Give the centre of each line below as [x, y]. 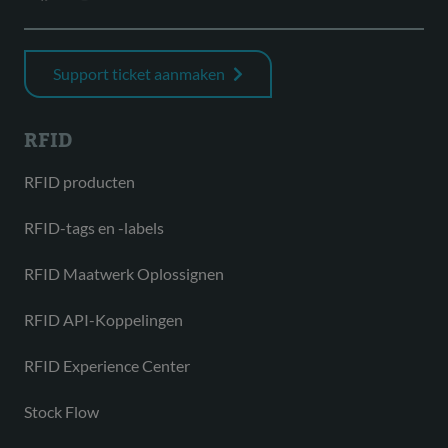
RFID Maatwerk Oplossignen [124, 274]
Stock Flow [61, 412]
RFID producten [79, 182]
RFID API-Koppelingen [103, 320]
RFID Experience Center [107, 366]
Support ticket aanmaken [138, 74]
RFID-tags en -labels [94, 228]
